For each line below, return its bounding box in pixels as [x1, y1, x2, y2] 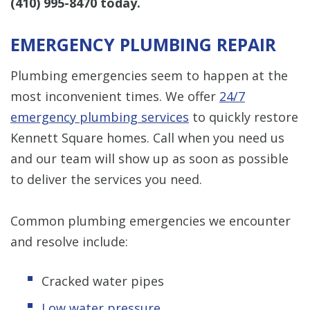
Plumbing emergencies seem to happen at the [10, 66, 288, 84]
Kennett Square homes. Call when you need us [10, 129, 284, 146]
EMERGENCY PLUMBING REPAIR [10, 32, 276, 56]
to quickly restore [189, 108, 298, 125]
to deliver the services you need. [10, 170, 202, 188]
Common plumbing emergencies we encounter [10, 212, 291, 229]
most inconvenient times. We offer [10, 87, 219, 104]
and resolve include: [10, 232, 128, 250]
